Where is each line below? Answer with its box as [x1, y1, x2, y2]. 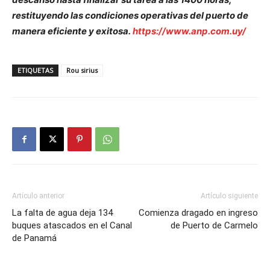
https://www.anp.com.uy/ [133, 25, 246, 37]
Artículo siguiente [201, 192, 258, 201]
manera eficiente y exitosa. [12, 25, 133, 37]
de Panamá [12, 233, 57, 244]
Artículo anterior [12, 192, 64, 201]
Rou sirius [66, 66, 98, 75]
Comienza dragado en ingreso [139, 207, 258, 219]
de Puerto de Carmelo [171, 220, 258, 231]
